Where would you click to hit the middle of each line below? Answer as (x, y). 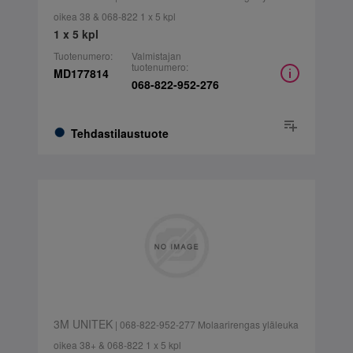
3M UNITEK (83, 324)
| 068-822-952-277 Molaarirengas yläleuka (205, 324)
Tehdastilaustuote (119, 133)
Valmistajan (156, 56)
